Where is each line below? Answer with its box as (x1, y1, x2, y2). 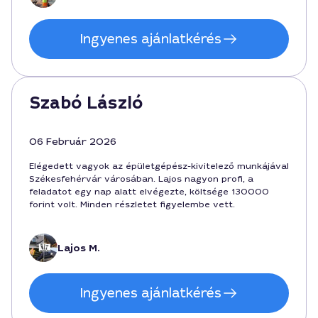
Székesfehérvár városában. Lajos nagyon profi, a (29, 173, 253, 185)
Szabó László (29, 92, 143, 114)
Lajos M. (57, 241, 100, 255)
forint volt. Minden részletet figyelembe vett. (29, 199, 235, 210)
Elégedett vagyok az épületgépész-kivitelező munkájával (29, 160, 289, 172)
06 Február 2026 (29, 135, 116, 148)
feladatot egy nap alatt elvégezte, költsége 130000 (29, 186, 269, 197)
